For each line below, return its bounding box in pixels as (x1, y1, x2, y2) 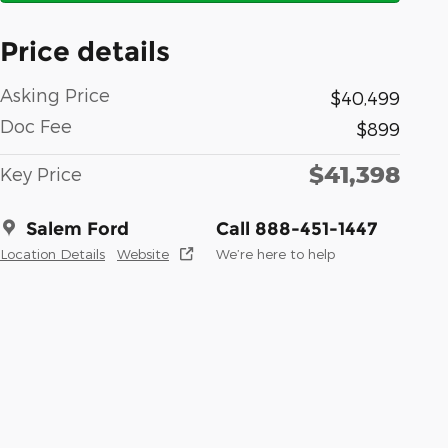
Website (117, 244, 169, 262)
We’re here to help (216, 244, 335, 262)
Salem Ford (26, 217, 129, 240)
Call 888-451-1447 (216, 217, 377, 240)
